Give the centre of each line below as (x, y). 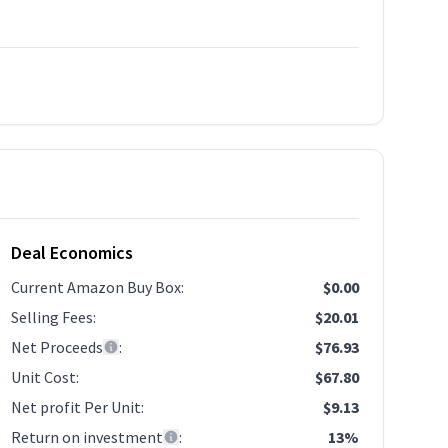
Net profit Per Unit (76, 407)
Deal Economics (72, 252)
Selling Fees (52, 317)
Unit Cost (44, 377)
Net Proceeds (57, 347)
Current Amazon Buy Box (96, 287)
